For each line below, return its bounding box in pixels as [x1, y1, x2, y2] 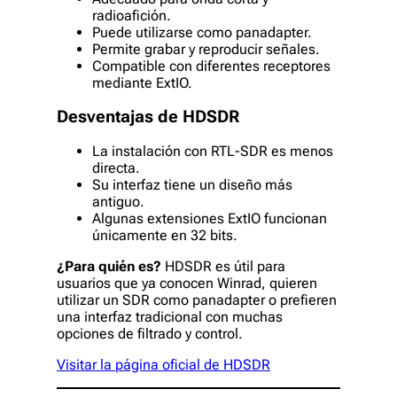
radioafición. [92, 7, 171, 25]
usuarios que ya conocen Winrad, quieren [57, 274, 317, 292]
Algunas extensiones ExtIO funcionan [92, 209, 327, 227]
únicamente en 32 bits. [92, 226, 237, 244]
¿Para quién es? [57, 257, 161, 275]
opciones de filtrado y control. [57, 324, 243, 342]
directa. [92, 159, 140, 176]
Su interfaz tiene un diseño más [92, 175, 292, 193]
